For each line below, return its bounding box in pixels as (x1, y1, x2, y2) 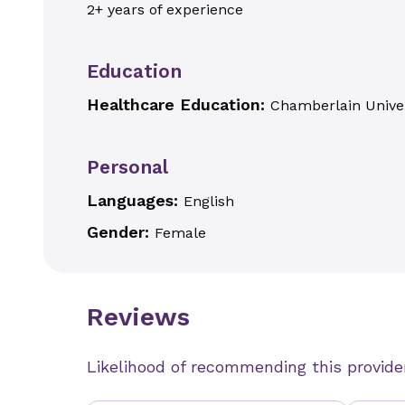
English (184, 193, 234, 210)
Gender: (87, 222, 155, 241)
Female (155, 224, 206, 241)
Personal (87, 155, 168, 178)
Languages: (87, 191, 184, 210)
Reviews (87, 302, 190, 332)
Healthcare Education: (87, 95, 270, 114)
